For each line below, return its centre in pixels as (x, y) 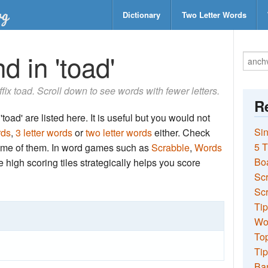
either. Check (181, 133)
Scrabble (170, 147)
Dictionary (142, 15)
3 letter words (44, 133)
